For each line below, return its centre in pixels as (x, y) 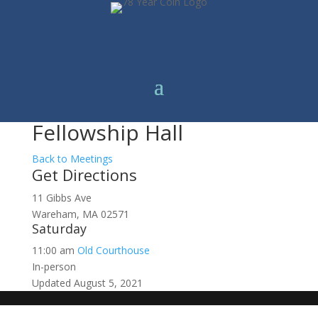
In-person (54, 267)
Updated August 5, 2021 (87, 283)
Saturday (59, 229)
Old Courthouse (113, 250)
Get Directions (84, 175)
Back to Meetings (72, 159)
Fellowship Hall (107, 132)
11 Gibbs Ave (61, 198)
